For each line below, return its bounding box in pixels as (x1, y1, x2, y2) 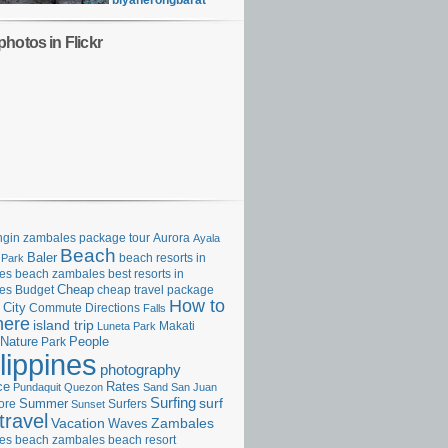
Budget (15, 283, 54, 296)
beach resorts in (119, 251, 206, 264)
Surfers (108, 397, 147, 410)
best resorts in (108, 267, 184, 280)
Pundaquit (13, 381, 61, 393)
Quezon (64, 381, 103, 393)
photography (100, 362, 181, 378)
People (69, 335, 109, 349)
